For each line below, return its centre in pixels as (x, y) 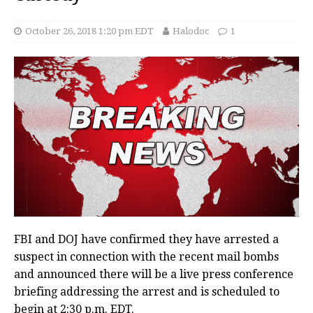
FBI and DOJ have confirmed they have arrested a (146, 240)
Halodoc (191, 31)
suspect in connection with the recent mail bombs (146, 257)
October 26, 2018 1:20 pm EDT (89, 31)
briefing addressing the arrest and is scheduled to (147, 292)
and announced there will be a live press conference (154, 275)
